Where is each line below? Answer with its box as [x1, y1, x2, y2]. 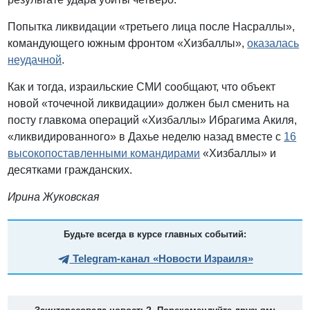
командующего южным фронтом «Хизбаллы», [8, 37, 248, 50]
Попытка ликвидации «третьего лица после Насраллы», [8, 21, 295, 33]
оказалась [247, 37, 300, 50]
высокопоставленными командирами [8, 147, 201, 160]
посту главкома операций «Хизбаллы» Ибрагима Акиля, [8, 114, 298, 127]
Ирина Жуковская [8, 191, 100, 203]
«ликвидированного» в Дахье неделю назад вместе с [8, 131, 284, 143]
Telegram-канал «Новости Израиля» [69, 253, 253, 265]
